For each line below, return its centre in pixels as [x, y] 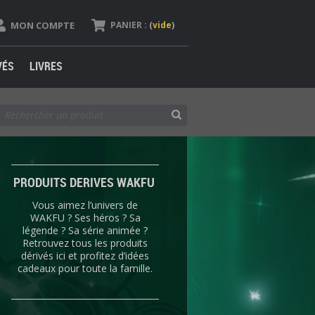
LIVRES [46, 66]
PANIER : [129, 25]
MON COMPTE [42, 25]
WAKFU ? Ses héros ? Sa [85, 217]
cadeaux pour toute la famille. [85, 268]
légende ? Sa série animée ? [85, 230]
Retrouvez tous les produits [85, 243]
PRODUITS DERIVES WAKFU [85, 182]
